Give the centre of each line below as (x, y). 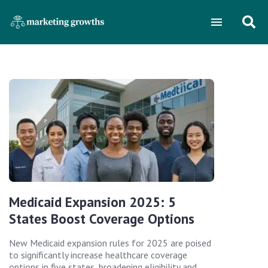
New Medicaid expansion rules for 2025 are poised (110, 243)
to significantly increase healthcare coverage (98, 255)
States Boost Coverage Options (102, 218)
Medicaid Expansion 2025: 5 (92, 202)
